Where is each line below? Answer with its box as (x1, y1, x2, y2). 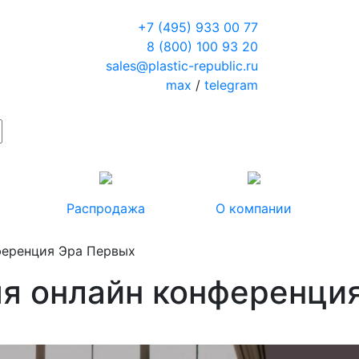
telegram (204, 77, 258, 93)
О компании (216, 200, 292, 216)
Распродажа (66, 200, 145, 216)
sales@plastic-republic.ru (105, 58, 258, 74)
